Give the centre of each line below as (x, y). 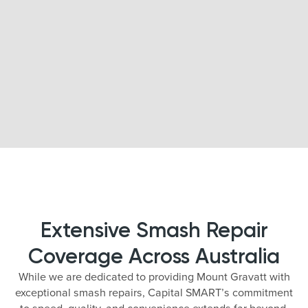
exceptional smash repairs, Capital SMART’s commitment (154, 292)
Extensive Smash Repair (154, 230)
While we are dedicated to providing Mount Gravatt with (154, 276)
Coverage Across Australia (154, 256)
